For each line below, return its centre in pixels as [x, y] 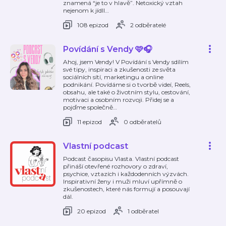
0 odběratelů [143, 122]
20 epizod [92, 211]
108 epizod [93, 25]
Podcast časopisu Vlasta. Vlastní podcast [121, 159]
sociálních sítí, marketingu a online [113, 77]
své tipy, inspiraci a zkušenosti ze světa [119, 69]
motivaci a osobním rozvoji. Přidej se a [119, 100]
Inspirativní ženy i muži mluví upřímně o [123, 181]
